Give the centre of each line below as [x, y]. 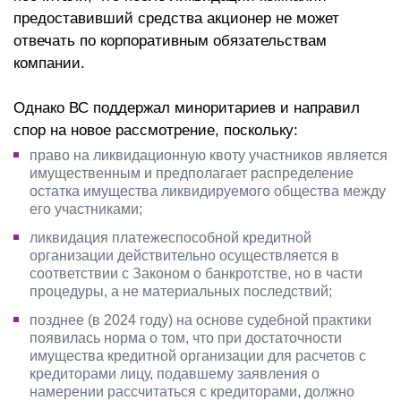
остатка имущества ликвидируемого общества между [208, 192]
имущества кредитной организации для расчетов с [198, 356]
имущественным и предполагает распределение [192, 174]
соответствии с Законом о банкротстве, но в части [196, 274]
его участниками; [88, 209]
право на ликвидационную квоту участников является [209, 156]
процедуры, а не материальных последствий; [181, 292]
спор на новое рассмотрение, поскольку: [156, 131]
